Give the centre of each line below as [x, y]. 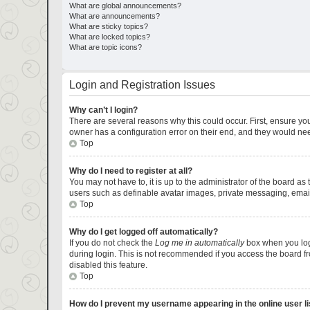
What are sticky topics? [108, 26]
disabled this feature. [108, 265]
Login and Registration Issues [142, 85]
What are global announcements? [125, 6]
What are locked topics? [109, 37]
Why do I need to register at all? [130, 171]
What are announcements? [114, 16]
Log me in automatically [199, 243]
